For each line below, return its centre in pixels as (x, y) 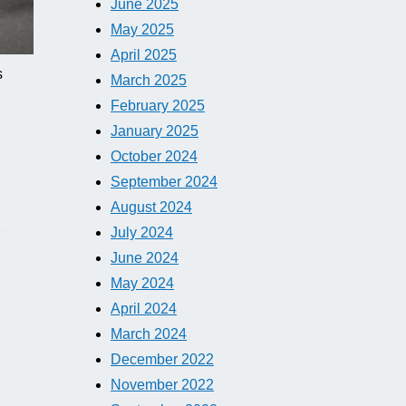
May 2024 (142, 283)
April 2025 (144, 55)
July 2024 (142, 232)
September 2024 (164, 182)
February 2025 (158, 106)
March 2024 (149, 334)
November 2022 (162, 385)
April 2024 (144, 309)
